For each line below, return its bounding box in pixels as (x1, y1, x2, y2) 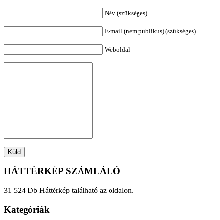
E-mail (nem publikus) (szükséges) (105, 27, 196, 35)
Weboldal (105, 45, 130, 53)
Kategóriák (4, 204, 50, 215)
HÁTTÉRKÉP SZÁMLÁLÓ (4, 166, 120, 177)
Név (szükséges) (105, 9, 147, 17)
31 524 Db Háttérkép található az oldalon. (4, 186, 134, 194)
